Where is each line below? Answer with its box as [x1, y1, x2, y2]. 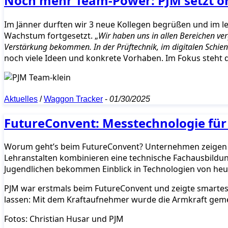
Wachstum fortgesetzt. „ [4, 30, 98, 41]
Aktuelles [4, 94, 38, 103]
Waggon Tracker [44, 94, 103, 103]
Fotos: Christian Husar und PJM [4, 213, 124, 225]
